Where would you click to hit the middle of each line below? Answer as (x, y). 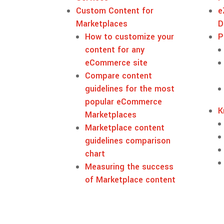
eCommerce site (116, 62)
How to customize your (130, 36)
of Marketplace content (130, 179)
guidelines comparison (128, 140)
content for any (115, 49)
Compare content (119, 75)
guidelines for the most (130, 88)
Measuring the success (129, 166)
